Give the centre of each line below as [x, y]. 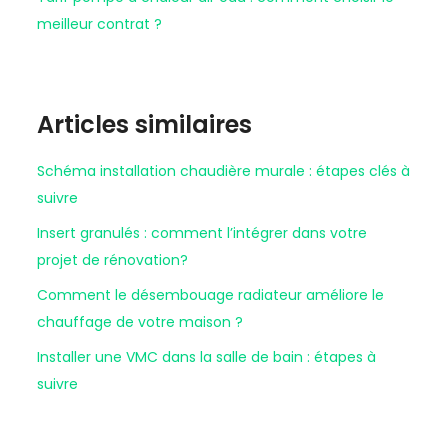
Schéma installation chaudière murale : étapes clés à [223, 170]
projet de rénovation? [112, 259]
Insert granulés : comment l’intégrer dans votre [202, 232]
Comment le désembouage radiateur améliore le [210, 294]
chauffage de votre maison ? [140, 321]
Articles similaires [144, 124]
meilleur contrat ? [99, 23]
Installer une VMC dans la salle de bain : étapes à [206, 356]
